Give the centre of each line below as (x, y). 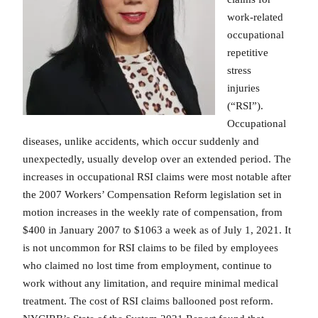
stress (243, 71)
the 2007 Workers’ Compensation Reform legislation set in (152, 195)
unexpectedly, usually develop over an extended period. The (157, 159)
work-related (255, 17)
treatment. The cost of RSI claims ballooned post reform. (148, 301)
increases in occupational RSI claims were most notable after (157, 177)
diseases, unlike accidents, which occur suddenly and (141, 142)
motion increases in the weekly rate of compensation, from (153, 213)
